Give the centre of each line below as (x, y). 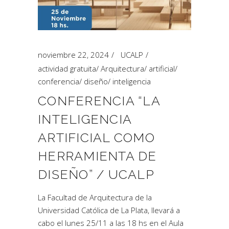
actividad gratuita (67, 68)
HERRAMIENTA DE (97, 156)
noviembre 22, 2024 (73, 55)
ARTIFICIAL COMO (96, 138)
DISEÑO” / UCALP (96, 174)
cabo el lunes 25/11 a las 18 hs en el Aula (111, 223)
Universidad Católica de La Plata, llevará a (109, 210)
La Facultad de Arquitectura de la (95, 197)
